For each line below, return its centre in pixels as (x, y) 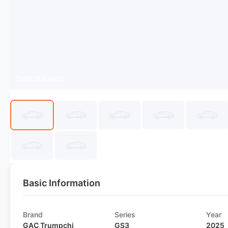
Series (125, 215)
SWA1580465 (40, 79)
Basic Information (62, 183)
